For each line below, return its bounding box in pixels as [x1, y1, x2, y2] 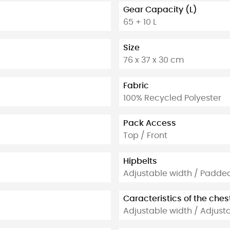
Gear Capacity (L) [123, 6, 197, 14]
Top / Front [123, 131, 167, 140]
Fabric [123, 81, 149, 90]
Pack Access [123, 119, 176, 128]
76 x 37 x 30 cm [123, 55, 184, 64]
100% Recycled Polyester [123, 93, 221, 102]
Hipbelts [123, 157, 157, 165]
